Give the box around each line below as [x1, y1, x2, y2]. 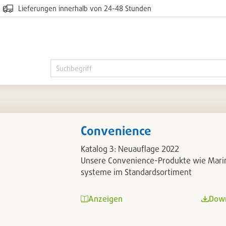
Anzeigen [88, 194, 123, 204]
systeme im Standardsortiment [81, 167, 192, 177]
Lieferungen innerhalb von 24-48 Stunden [18, 4, 151, 13]
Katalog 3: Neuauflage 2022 [81, 144, 180, 154]
